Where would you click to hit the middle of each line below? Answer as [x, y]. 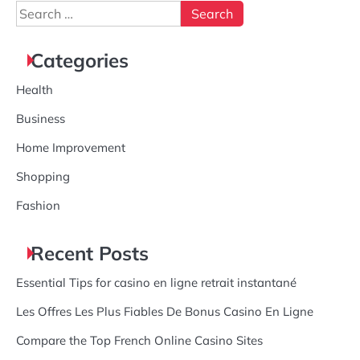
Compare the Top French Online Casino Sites [139, 341]
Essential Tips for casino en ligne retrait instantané [156, 283]
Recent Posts [90, 254]
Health [35, 90]
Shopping [43, 177]
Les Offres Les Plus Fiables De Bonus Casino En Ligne [165, 312]
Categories [80, 61]
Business [41, 119]
